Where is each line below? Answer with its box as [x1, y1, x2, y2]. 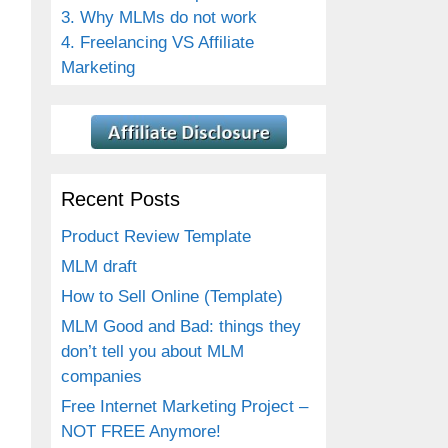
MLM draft [61, 256, 137, 276]
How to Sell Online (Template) [61, 286, 283, 306]
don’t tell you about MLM [61, 341, 244, 361]
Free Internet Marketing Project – [61, 396, 308, 416]
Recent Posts [61, 187, 180, 210]
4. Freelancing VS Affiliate [61, 32, 254, 52]
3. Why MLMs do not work [61, 7, 257, 27]
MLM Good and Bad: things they [61, 316, 301, 336]
